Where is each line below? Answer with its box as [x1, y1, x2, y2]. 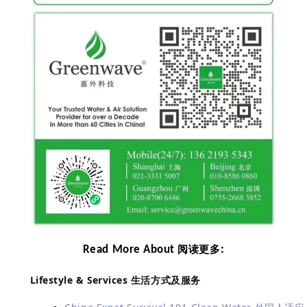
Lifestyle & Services [29, 273, 131, 286]
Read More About [82, 244, 178, 256]
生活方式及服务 [130, 273, 201, 286]
